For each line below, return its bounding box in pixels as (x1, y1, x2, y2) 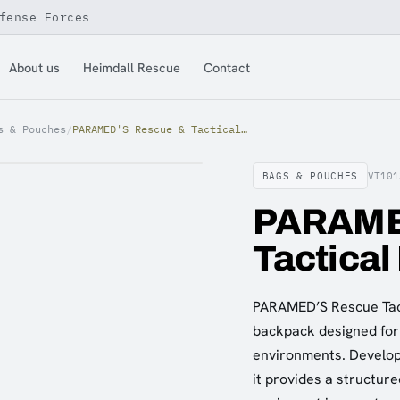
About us (9, 58, 61, 76)
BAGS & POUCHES (262, 170, 358, 182)
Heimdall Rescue (83, 58, 181, 76)
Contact (204, 58, 251, 76)
